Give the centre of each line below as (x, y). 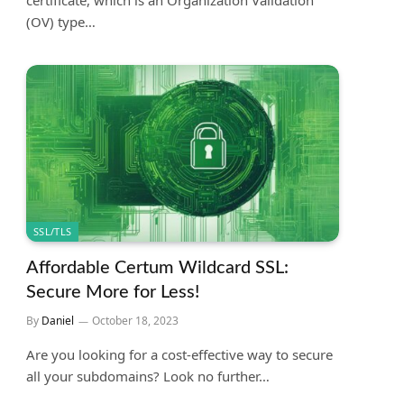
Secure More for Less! (113, 292)
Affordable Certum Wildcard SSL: (157, 267)
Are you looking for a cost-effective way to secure (179, 354)
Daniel (58, 320)
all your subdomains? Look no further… (148, 376)
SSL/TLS (53, 231)
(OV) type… (61, 22)
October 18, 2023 (135, 320)
